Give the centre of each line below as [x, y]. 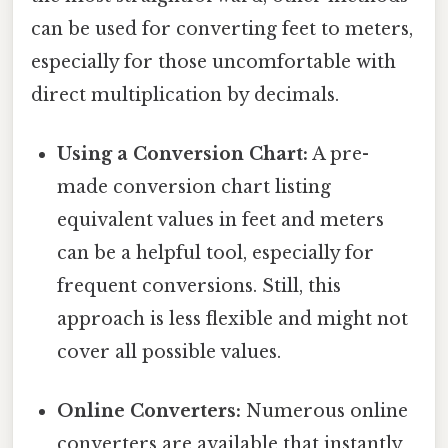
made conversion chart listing [194, 186]
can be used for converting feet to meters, [222, 28]
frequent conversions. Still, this [199, 285]
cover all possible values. [169, 351]
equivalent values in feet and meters [221, 219]
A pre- [339, 153]
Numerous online [325, 411]
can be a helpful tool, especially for [216, 252]
